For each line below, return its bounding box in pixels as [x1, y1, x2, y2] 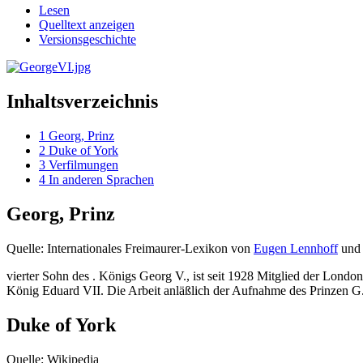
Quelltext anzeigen [39, 18, 135, 32]
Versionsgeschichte [39, 32, 136, 47]
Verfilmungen [49, 158, 118, 173]
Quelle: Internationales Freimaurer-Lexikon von [6, 241, 254, 256]
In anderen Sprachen [49, 173, 154, 187]
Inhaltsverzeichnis [6, 91, 158, 113]
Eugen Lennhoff [254, 241, 338, 256]
